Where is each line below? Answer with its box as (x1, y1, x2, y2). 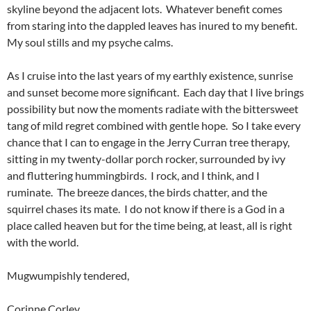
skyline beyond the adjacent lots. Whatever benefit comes (7, 2, 283, 16)
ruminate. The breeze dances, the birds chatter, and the (7, 185, 267, 199)
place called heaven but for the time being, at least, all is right (7, 219, 292, 233)
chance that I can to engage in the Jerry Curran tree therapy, (7, 135, 289, 149)
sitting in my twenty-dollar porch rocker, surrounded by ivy (7, 152, 285, 166)
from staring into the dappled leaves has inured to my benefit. (7, 19, 299, 33)
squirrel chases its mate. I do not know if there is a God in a (7, 202, 285, 216)
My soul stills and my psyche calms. (7, 35, 173, 49)
